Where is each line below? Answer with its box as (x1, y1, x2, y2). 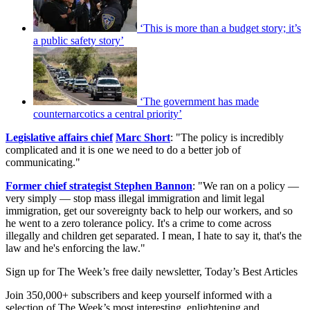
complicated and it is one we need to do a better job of (6, 144, 241, 156)
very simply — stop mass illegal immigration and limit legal (6, 192, 264, 205)
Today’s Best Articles (205, 266, 298, 278)
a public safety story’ (33, 35, 124, 47)
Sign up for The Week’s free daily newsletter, (6, 266, 205, 278)
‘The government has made (140, 95, 259, 108)
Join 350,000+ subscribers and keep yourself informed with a (6, 289, 272, 302)
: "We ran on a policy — (192, 180, 299, 192)
